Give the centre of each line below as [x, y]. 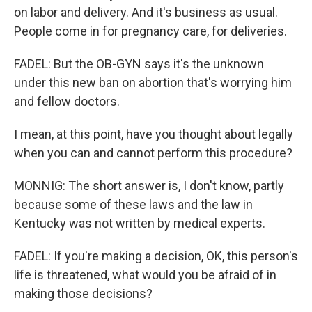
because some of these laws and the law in [133, 204]
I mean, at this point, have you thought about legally [154, 134]
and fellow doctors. [67, 101]
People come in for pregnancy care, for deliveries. [150, 31]
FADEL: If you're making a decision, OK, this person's [156, 256]
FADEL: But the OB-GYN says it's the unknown [139, 64]
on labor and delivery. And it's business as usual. [146, 12]
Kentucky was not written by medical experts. [140, 223]
